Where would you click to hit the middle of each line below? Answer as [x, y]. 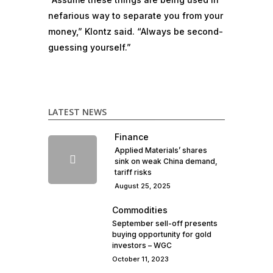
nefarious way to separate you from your [136, 16]
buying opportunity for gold [162, 234]
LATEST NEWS [77, 112]
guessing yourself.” [90, 47]
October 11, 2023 [140, 259]
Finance [132, 137]
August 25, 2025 [143, 186]
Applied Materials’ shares [161, 150]
